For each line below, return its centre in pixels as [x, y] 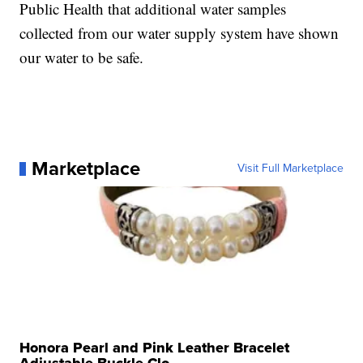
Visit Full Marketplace [290, 169]
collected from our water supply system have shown [179, 33]
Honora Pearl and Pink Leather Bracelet [155, 348]
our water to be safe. [82, 58]
